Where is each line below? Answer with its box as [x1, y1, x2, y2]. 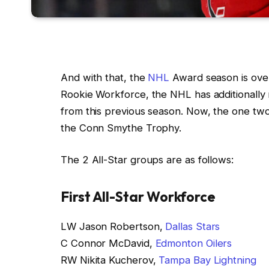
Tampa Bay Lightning [159, 253, 256, 266]
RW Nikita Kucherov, [61, 253, 159, 266]
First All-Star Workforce [61, 188, 216, 206]
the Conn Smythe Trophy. [61, 121, 185, 134]
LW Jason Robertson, [61, 220, 166, 232]
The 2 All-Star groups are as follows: [61, 154, 234, 166]
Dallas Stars [165, 220, 220, 232]
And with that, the [61, 71, 148, 83]
